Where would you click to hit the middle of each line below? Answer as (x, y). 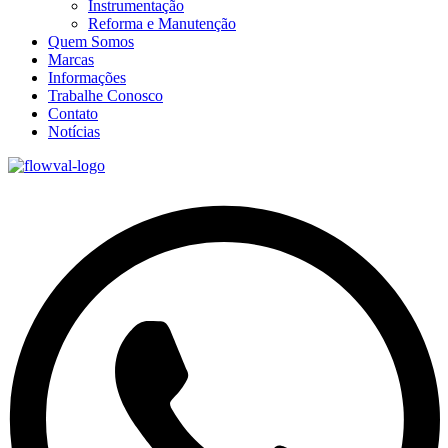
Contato (73, 113)
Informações (87, 77)
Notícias (74, 131)
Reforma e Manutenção (162, 23)
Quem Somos (91, 41)
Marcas (71, 59)
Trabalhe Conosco (105, 95)
